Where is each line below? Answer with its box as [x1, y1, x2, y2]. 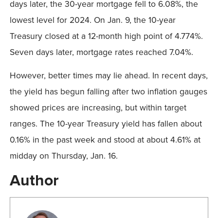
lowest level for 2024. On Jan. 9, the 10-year [10, 14, 176, 27]
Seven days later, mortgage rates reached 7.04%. [10, 46, 193, 59]
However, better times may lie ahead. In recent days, [10, 69, 208, 82]
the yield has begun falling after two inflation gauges [10, 85, 207, 98]
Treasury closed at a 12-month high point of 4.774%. [10, 30, 203, 43]
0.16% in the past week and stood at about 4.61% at [10, 133, 200, 146]
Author [10, 168, 59, 192]
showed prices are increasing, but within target [10, 101, 186, 114]
